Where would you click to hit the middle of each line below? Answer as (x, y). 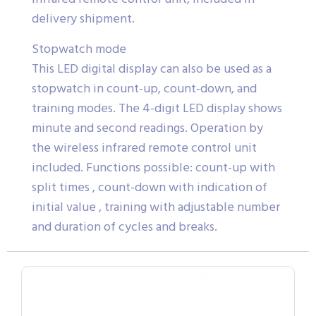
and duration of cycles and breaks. (124, 227)
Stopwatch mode (79, 49)
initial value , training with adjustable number (156, 207)
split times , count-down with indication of (150, 188)
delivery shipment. (83, 19)
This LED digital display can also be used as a (152, 69)
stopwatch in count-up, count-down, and (144, 89)
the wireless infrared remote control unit (144, 148)
